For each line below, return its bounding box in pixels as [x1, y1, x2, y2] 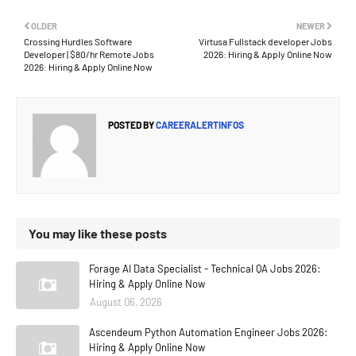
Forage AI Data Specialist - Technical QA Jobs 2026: [89, 262, 320, 275]
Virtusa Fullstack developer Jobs [199, 36, 332, 47]
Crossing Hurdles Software [24, 36, 132, 47]
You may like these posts [29, 226, 167, 241]
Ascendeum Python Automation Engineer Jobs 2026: [89, 326, 327, 339]
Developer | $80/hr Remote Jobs [24, 48, 154, 60]
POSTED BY [108, 119, 154, 130]
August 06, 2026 [90, 296, 162, 308]
